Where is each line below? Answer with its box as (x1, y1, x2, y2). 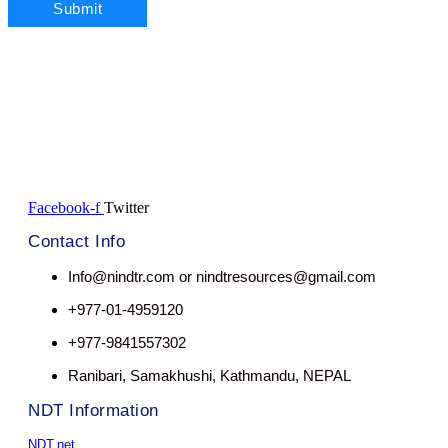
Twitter (104, 199, 149, 217)
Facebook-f (28, 199, 100, 217)
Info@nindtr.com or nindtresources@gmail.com (68, 267, 376, 285)
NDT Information (28, 400, 159, 420)
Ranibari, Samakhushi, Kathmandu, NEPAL (68, 366, 351, 384)
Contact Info (28, 231, 125, 251)
